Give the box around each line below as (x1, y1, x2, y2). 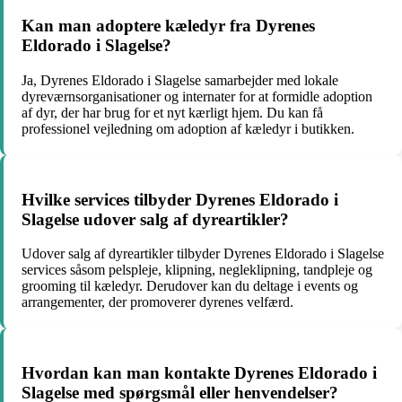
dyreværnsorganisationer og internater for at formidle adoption (22, 89, 372, 104)
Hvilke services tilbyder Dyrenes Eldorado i (22, 189, 338, 209)
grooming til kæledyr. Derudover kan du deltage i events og (22, 278, 358, 294)
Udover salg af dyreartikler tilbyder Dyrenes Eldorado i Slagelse (22, 246, 384, 262)
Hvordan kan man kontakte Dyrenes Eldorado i (22, 363, 377, 383)
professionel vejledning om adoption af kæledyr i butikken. (22, 121, 354, 136)
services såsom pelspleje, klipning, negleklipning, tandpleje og (22, 262, 372, 278)
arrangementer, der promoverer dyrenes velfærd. (22, 294, 293, 310)
